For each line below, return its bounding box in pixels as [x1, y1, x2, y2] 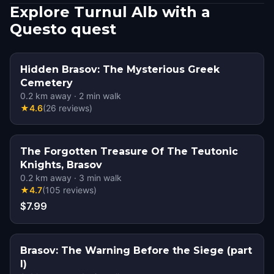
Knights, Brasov [20, 159, 102, 171]
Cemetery [20, 77, 73, 89]
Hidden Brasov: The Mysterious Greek [20, 64, 220, 75]
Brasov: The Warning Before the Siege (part [20, 245, 252, 256]
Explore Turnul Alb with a [10, 3, 210, 21]
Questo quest [10, 20, 116, 38]
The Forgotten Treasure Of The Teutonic [20, 146, 238, 157]
